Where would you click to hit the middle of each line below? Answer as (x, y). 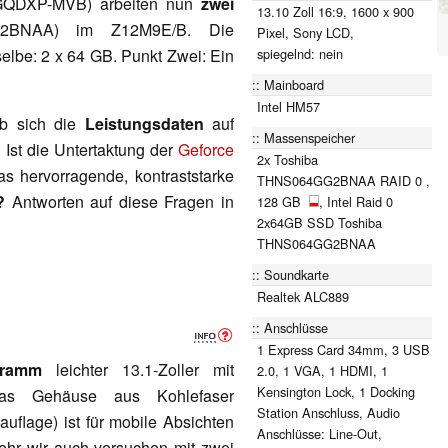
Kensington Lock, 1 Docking (336, 391)
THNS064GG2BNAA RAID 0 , (343, 180)
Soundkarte (296, 274)
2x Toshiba (287, 159)
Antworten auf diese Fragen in (119, 201)
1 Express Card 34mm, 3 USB (343, 349)
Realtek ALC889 (303, 296)
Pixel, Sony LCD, (305, 32)
